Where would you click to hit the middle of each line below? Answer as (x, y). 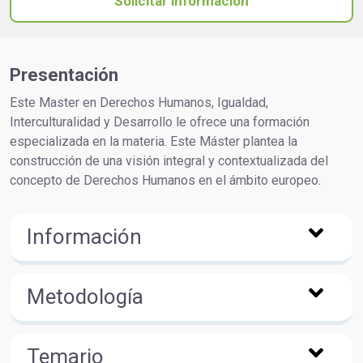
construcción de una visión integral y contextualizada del (169, 161)
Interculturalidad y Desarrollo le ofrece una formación (160, 122)
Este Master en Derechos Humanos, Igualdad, (139, 102)
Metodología (85, 297)
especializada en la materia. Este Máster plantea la (154, 141)
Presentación (64, 75)
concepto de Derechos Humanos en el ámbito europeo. (165, 180)
